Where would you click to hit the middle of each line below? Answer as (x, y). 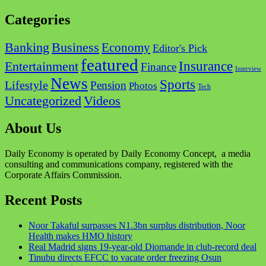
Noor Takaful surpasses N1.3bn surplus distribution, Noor (137, 225)
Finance (159, 66)
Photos (143, 85)
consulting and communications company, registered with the (119, 164)
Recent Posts (43, 200)
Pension (108, 85)
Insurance (206, 66)
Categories (37, 20)
